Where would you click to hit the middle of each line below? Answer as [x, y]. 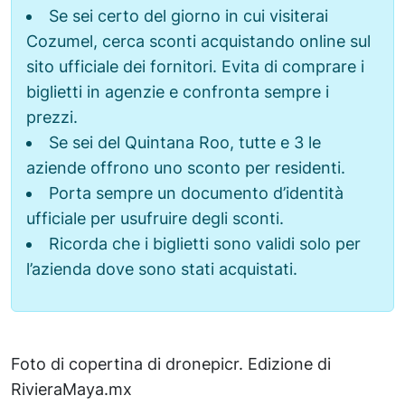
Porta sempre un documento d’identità [196, 193]
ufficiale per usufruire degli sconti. [155, 218]
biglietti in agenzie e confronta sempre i [178, 91]
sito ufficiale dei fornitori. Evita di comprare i [195, 66]
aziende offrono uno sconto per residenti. [186, 167]
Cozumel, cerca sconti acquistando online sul [198, 41]
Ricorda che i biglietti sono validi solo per [204, 243]
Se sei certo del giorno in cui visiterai [188, 15]
